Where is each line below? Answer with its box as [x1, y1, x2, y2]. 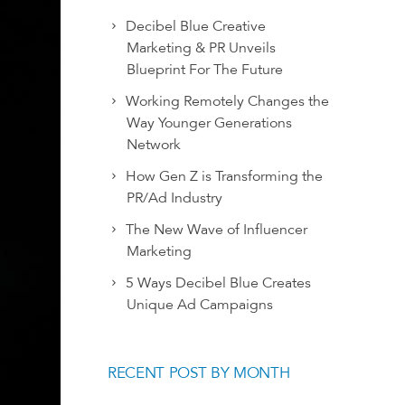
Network [127, 136, 181, 155]
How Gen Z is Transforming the [126, 167, 323, 186]
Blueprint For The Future [127, 61, 283, 80]
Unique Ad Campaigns [127, 296, 273, 315]
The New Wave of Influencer [126, 221, 307, 240]
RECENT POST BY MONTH [108, 363, 290, 383]
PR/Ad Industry [127, 189, 222, 208]
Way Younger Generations [127, 114, 292, 133]
